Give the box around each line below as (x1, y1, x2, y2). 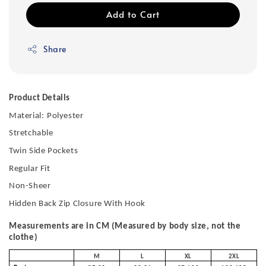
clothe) (9, 233, 38, 243)
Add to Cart (106, 8, 160, 21)
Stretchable (9, 129, 53, 138)
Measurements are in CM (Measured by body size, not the (9, 222, 241, 232)
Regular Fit (9, 164, 50, 173)
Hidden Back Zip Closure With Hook (9, 199, 145, 209)
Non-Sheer (9, 182, 51, 191)
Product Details (9, 94, 70, 103)
